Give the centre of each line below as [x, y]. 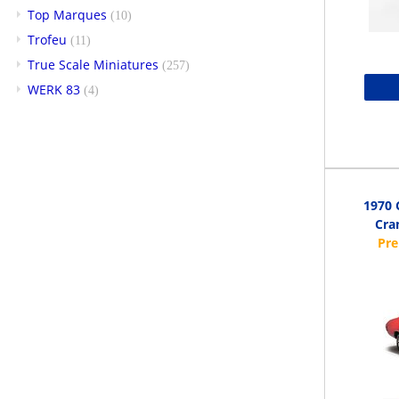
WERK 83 [54, 89]
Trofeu [47, 39]
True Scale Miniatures [93, 64]
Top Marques [67, 14]
